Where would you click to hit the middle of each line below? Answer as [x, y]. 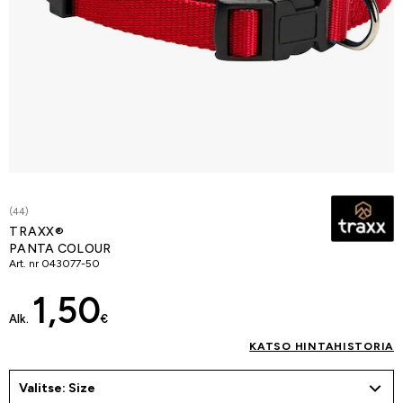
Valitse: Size [57, 388]
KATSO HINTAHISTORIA [322, 346]
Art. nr [24, 264]
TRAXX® [37, 232]
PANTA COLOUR [60, 249]
